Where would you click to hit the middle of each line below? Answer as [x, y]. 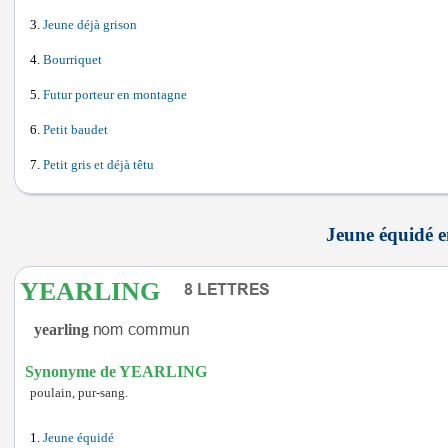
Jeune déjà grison [90, 25]
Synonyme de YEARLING [116, 371]
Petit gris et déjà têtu [98, 165]
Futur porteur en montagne [115, 95]
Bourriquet [72, 60]
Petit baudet [75, 130]
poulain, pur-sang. [79, 393]
